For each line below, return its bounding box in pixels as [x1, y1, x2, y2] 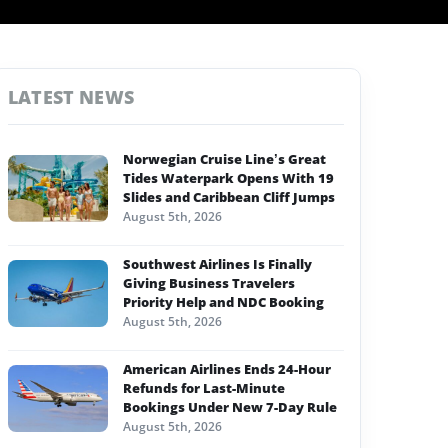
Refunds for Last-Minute [123, 379, 285, 397]
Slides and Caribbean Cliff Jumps [123, 188, 335, 206]
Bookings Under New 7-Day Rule [123, 398, 337, 416]
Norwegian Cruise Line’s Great [123, 150, 326, 168]
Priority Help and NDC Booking [123, 293, 324, 311]
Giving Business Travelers [123, 274, 295, 292]
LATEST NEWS [8, 85, 134, 109]
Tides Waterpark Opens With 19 [123, 169, 334, 187]
